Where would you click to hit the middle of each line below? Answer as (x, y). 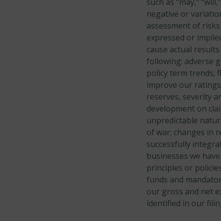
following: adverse (180, 61)
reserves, (164, 97)
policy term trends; (181, 73)
